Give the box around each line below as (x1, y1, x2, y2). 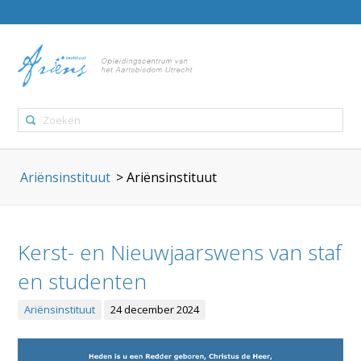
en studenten (18, 267, 147, 297)
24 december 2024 (110, 302, 200, 317)
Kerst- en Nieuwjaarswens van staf (18, 238, 342, 268)
